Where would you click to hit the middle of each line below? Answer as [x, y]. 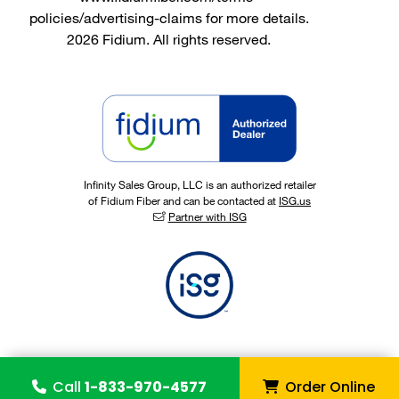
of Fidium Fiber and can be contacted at [183, 201]
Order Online [329, 387]
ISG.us [295, 201]
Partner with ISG [207, 217]
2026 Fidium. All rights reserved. [169, 39]
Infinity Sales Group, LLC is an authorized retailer [199, 185]
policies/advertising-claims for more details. [169, 18]
